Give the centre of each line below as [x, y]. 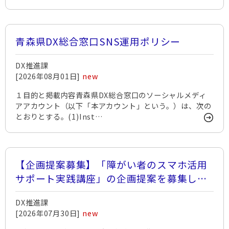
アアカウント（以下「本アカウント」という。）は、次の [113, 106]
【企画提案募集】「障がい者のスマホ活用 [111, 164]
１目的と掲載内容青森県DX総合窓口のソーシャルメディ [111, 95]
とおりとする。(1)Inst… [59, 116]
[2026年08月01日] [49, 76]
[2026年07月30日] [49, 213]
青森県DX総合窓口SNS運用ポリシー [98, 41]
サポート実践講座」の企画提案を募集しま [111, 178]
